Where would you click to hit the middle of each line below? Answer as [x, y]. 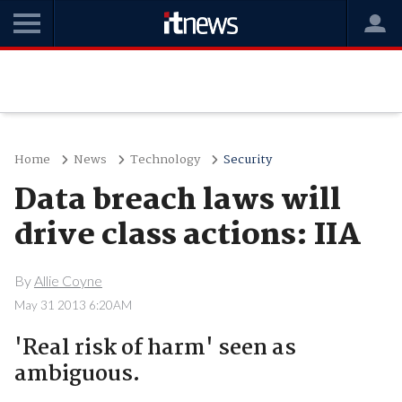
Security [247, 160]
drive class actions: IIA [188, 236]
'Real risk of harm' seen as [155, 348]
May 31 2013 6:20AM [73, 305]
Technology [165, 160]
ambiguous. [77, 374]
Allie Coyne [68, 280]
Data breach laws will [177, 201]
